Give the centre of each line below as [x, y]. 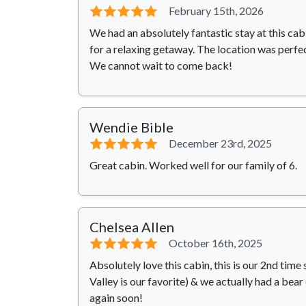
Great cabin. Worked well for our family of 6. [193, 165]
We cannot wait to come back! [161, 66]
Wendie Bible [131, 127]
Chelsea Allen [132, 227]
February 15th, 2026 [216, 11]
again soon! [116, 298]
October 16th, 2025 [215, 243]
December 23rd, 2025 [220, 143]
